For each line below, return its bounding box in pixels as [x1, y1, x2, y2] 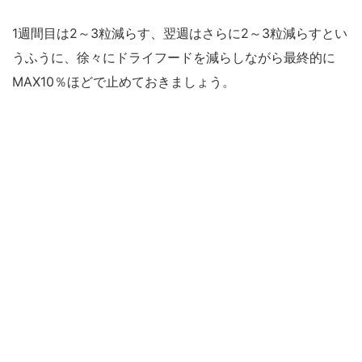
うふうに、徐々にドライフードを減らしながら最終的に [12, 49, 335, 66]
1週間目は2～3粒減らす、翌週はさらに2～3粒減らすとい [12, 25, 347, 42]
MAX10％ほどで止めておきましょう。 [12, 74, 235, 90]
